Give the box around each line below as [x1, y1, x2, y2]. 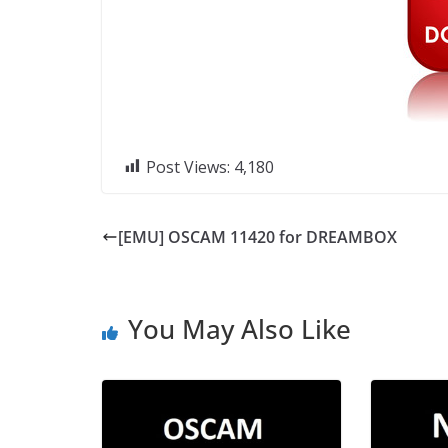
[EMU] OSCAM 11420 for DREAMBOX [118, 225, 397, 248]
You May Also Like [128, 310, 351, 347]
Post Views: [146, 155, 230, 178]
